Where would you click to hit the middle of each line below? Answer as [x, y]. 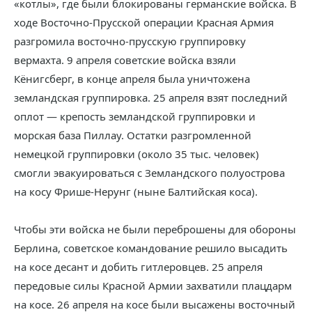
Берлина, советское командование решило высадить [151, 248]
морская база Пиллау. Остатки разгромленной [133, 135]
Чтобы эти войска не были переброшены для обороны [155, 229]
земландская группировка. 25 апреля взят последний [151, 97]
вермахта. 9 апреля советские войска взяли [125, 60]
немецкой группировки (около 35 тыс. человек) [136, 154]
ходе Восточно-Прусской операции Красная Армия [144, 22]
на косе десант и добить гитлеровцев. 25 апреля [138, 267]
